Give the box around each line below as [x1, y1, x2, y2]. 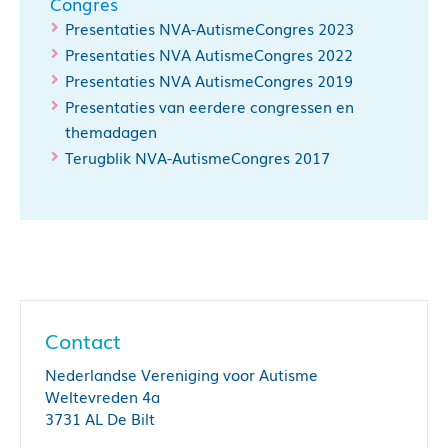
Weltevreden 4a [45, 385, 160, 408]
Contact [45, 325, 121, 356]
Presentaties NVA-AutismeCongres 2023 [65, 17, 354, 40]
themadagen [65, 120, 157, 143]
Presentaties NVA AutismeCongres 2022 [65, 43, 353, 66]
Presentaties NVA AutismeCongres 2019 [65, 69, 353, 92]
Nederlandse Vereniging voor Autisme [45, 363, 318, 386]
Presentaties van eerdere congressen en [65, 95, 354, 118]
